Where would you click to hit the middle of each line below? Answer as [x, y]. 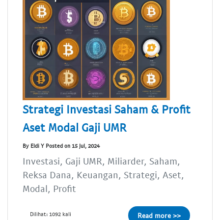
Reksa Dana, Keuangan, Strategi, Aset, [103, 174]
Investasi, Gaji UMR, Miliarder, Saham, [101, 161]
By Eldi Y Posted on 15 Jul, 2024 [61, 146]
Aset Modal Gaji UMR [74, 127]
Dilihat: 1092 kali [51, 214]
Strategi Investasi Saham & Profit [107, 109]
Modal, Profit [49, 188]
